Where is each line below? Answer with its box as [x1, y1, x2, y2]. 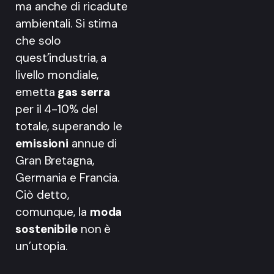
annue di [72, 135, 117, 151]
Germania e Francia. [15, 169, 120, 185]
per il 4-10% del [15, 101, 98, 117]
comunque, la [15, 204, 90, 220]
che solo [15, 32, 62, 48]
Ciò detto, [15, 187, 70, 202]
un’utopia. [15, 238, 68, 254]
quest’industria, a [15, 50, 107, 65]
